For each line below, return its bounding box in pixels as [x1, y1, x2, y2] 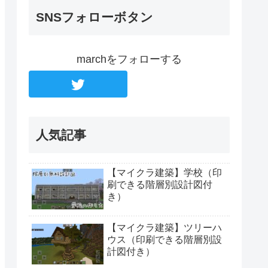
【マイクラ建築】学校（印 [107, 167, 222, 178]
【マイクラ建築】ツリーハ [107, 223, 222, 233]
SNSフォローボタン [36, 10, 153, 25]
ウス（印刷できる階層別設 [107, 234, 222, 245]
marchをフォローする [77, 53, 182, 66]
